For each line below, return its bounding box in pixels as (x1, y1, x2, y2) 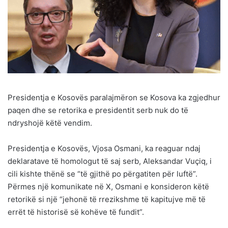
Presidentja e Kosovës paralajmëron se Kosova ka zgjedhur (8, 92, 220, 102)
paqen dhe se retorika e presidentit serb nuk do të (8, 105, 188, 115)
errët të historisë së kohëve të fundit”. (8, 207, 144, 217)
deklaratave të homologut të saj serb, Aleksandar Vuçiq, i (8, 156, 212, 166)
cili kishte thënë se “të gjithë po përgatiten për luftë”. (8, 168, 197, 179)
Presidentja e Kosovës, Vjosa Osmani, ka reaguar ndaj (8, 143, 201, 153)
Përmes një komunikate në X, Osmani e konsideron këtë (8, 181, 209, 191)
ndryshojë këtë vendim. (8, 118, 92, 128)
